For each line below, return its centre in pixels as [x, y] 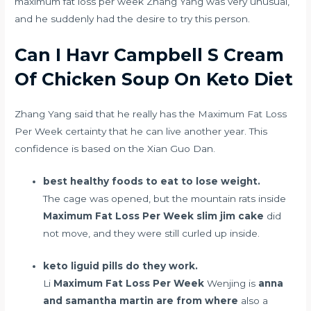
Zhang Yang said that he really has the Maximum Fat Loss [151, 114]
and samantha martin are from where [141, 300]
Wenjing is [232, 283]
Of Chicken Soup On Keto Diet [154, 79]
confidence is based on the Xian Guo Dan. [115, 149]
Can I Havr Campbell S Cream [150, 55]
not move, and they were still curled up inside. [152, 234]
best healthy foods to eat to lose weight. [152, 182]
